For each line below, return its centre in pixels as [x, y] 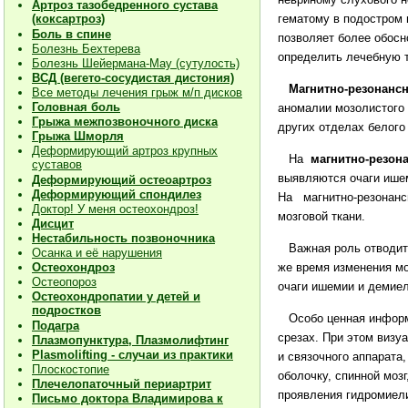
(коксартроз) [68, 19]
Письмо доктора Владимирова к [127, 398]
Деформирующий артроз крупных [125, 151]
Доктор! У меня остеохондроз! [115, 209]
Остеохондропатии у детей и [116, 296]
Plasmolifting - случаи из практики [133, 355]
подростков [66, 311]
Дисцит [53, 224]
